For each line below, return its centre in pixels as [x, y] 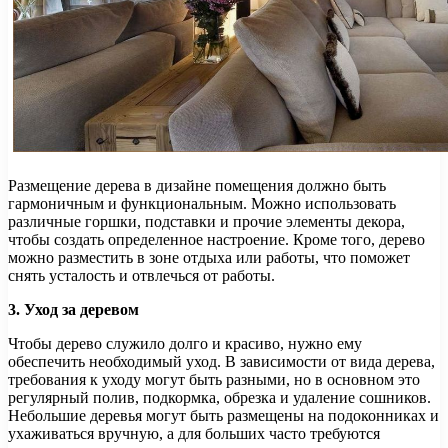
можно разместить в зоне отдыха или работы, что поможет [209, 258]
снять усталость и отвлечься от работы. [141, 276]
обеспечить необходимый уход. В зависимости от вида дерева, [221, 362]
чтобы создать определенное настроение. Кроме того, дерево [216, 240]
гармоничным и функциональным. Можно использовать [202, 204]
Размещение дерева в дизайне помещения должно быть [197, 186]
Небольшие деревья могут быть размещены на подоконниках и [223, 416]
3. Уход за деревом [73, 310]
